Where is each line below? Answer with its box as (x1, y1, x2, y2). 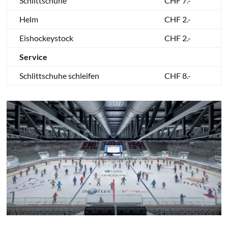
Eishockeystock (19, 33, 73, 43)
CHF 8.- (164, 70, 191, 80)
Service (19, 51, 47, 62)
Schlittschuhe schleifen (19, 70, 99, 80)
